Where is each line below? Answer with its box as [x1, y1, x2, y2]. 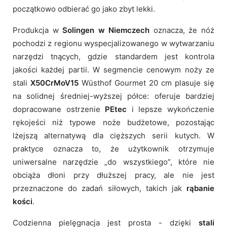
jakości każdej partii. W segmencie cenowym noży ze [13, 64, 214, 74]
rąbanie [186, 183, 214, 193]
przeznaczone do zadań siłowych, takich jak [13, 183, 186, 193]
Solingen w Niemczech [62, 25, 150, 35]
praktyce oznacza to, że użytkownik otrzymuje [13, 143, 214, 154]
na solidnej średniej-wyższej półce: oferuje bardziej [13, 91, 214, 101]
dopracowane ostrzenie [13, 104, 105, 114]
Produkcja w [13, 25, 63, 35]
